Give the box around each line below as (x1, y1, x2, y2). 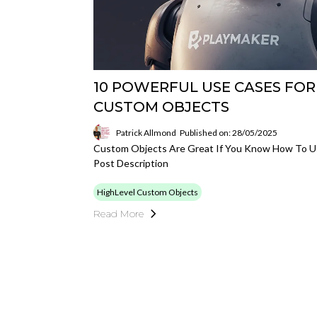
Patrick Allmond (116, 127, 176, 138)
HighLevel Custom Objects (97, 187, 198, 197)
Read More (93, 207, 144, 220)
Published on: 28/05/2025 (180, 127, 277, 138)
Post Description (93, 157, 168, 169)
